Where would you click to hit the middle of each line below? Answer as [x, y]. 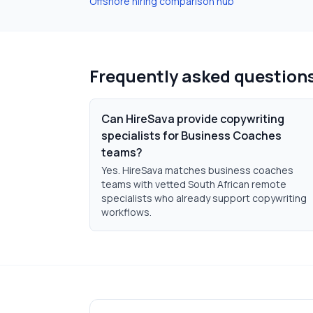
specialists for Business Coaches [191, 136]
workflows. [126, 212]
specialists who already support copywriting [204, 198]
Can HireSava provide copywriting [193, 119]
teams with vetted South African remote [194, 184]
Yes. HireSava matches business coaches [197, 170]
